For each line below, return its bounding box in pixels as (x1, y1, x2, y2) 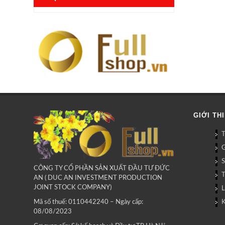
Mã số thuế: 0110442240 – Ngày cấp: (34, 198, 143, 205)
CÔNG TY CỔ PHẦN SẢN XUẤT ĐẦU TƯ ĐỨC (34, 165, 170, 172)
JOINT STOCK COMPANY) (34, 184, 111, 191)
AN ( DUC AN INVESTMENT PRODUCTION (34, 174, 162, 181)
